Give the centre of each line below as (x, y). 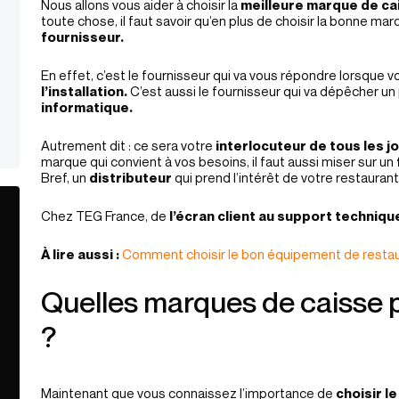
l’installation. (84, 91)
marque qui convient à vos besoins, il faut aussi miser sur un (217, 161)
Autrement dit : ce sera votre (128, 145)
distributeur (130, 177)
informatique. (87, 107)
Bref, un (65, 177)
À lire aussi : (80, 254)
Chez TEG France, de (104, 216)
